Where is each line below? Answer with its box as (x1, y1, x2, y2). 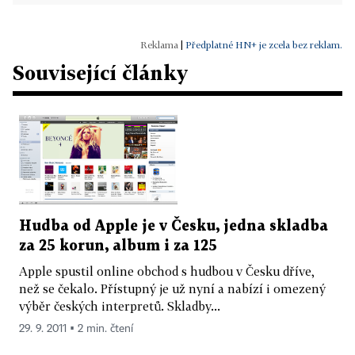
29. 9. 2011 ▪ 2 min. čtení (19, 323, 133, 334)
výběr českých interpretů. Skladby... (19, 298, 220, 313)
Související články (13, 61, 188, 84)
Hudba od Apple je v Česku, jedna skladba (19, 219, 328, 233)
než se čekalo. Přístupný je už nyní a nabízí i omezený (19, 281, 326, 296)
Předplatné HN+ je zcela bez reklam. (185, 39, 342, 51)
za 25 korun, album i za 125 (19, 239, 217, 253)
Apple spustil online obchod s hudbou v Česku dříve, (19, 263, 315, 278)
